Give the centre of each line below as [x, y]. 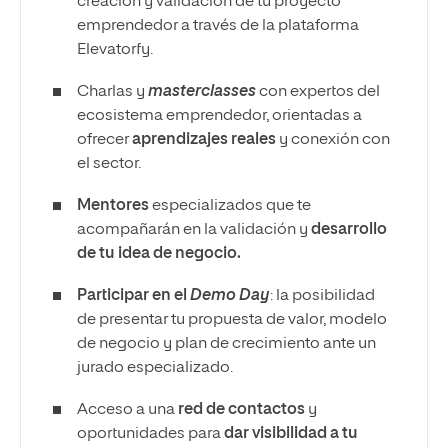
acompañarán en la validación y [194, 230]
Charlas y [112, 92]
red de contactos [241, 410]
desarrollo [349, 230]
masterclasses [203, 92]
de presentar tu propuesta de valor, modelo [232, 320]
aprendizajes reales [204, 140]
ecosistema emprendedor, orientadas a [219, 116]
